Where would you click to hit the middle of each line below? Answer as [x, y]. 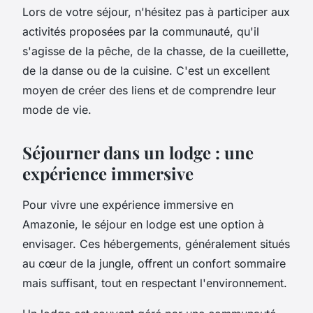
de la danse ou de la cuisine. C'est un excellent [146, 70]
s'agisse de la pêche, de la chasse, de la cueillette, [156, 51]
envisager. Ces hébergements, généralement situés [156, 243]
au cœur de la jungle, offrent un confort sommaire [154, 263]
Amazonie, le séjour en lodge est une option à [143, 224]
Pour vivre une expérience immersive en [128, 204]
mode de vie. [57, 109]
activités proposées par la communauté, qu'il [141, 31]
